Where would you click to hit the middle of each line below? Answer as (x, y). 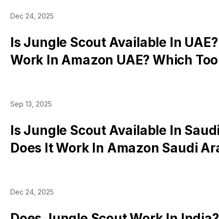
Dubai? (32, 77)
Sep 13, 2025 (31, 104)
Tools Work (45, 165)
